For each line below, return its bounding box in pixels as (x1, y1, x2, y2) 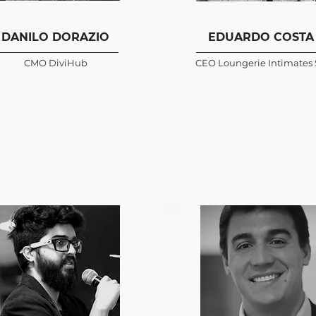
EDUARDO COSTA (207, 30, 314, 44)
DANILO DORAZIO (1, 30, 109, 44)
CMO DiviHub (23, 57, 87, 68)
